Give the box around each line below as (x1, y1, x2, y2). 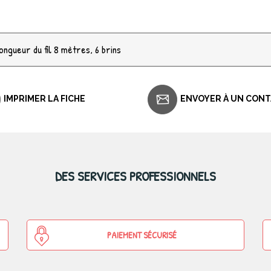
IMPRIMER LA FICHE (3, 94, 85, 104)
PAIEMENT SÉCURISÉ (106, 229, 177, 241)
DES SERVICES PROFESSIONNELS (55, 167, 216, 185)
